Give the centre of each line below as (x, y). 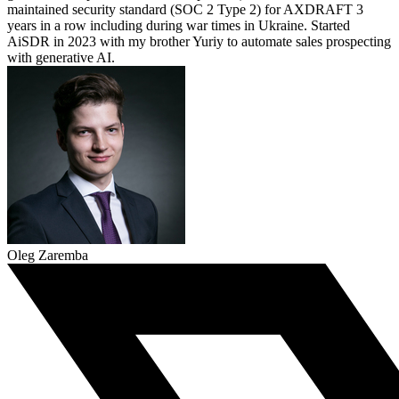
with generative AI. (61, 58)
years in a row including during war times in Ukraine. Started (179, 26)
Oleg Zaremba (48, 256)
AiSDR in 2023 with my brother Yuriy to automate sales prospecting (199, 42)
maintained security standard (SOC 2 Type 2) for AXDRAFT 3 (185, 10)
